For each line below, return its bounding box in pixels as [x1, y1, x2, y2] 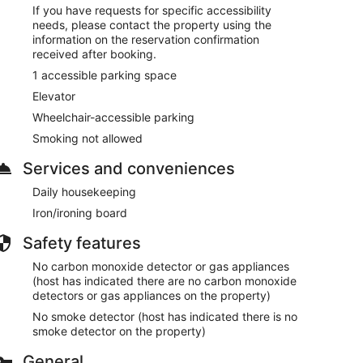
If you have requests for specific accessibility [32, 2, 271, 17]
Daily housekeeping [32, 184, 136, 199]
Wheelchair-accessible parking [32, 109, 194, 124]
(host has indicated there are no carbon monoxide [32, 273, 297, 288]
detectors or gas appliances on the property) [32, 288, 271, 302]
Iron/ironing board [32, 205, 127, 220]
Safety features [23, 233, 141, 253]
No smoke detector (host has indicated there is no [32, 309, 297, 323]
